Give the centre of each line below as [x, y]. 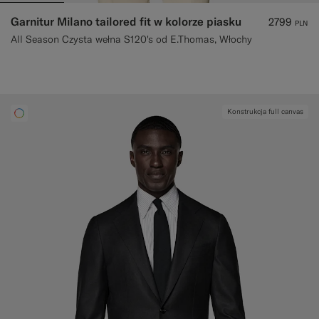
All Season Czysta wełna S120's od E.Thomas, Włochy [131, 39]
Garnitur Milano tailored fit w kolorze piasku [126, 21]
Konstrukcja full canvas [265, 111]
